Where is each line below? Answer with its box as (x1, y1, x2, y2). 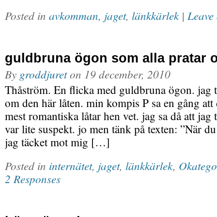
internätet (49, 158, 92, 173)
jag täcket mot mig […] (5, 135, 110, 150)
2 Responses (5, 171, 61, 186)
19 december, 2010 (84, 66, 170, 81)
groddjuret (19, 66, 67, 81)
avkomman (49, 8, 98, 23)
